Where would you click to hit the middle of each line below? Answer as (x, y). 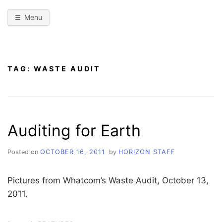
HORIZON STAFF (147, 152)
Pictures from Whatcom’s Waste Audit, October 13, (108, 180)
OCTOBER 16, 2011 (73, 152)
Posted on (24, 152)
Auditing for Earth (74, 130)
